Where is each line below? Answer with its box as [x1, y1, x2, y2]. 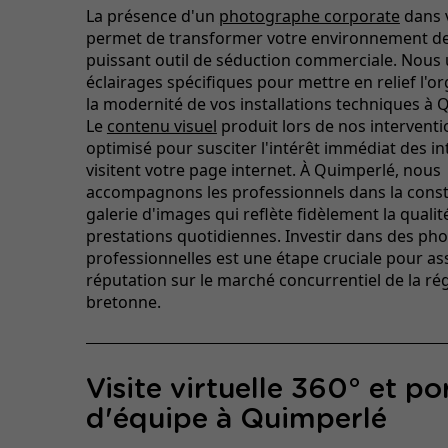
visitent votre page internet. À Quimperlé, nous [85, 158, 441, 181]
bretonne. [85, 290, 161, 313]
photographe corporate [218, 4, 400, 27]
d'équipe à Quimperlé [85, 405, 387, 434]
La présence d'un [85, 4, 219, 27]
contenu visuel [106, 114, 217, 137]
